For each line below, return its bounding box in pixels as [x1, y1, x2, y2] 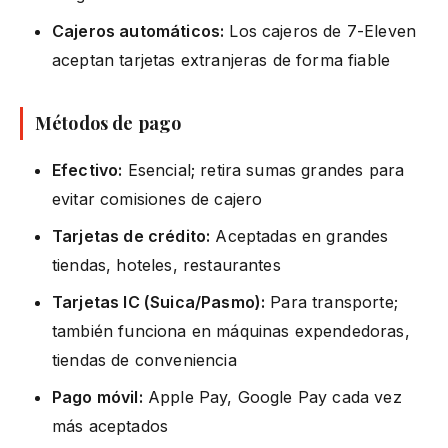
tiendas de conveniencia [52, 349, 237, 370]
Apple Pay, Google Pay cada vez [142, 386, 402, 407]
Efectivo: [52, 159, 123, 180]
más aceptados [52, 415, 169, 436]
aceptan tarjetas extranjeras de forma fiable [52, 49, 391, 70]
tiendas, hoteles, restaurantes [52, 254, 281, 275]
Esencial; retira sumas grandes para [122, 159, 405, 180]
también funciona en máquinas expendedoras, [52, 320, 410, 341]
